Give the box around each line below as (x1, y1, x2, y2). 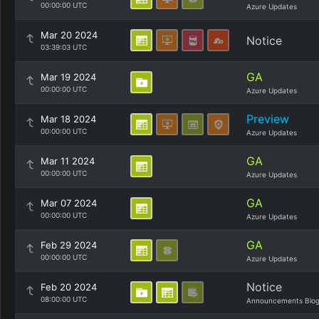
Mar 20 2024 (41, 29, 98, 41)
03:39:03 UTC (41, 43, 87, 51)
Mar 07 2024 (41, 197, 97, 209)
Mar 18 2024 (41, 113, 96, 125)
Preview (246, 112, 289, 126)
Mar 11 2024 (41, 155, 95, 167)
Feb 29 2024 (41, 239, 97, 251)
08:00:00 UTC (41, 295, 87, 303)
